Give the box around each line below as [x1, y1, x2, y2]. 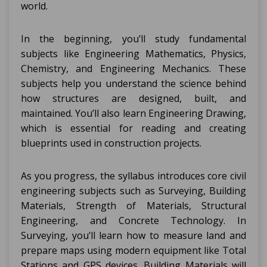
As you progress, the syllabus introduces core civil [21, 169, 246, 182]
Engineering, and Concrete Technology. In [21, 214, 246, 227]
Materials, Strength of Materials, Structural [21, 199, 246, 212]
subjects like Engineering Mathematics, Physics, [21, 47, 246, 60]
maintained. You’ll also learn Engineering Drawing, [21, 107, 246, 120]
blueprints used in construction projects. [21, 136, 201, 150]
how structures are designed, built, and [21, 92, 246, 105]
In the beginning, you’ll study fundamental [21, 32, 246, 45]
